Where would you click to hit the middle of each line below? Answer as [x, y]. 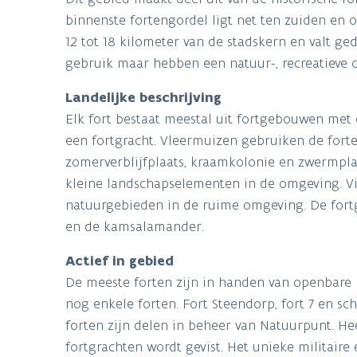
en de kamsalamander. [135, 227]
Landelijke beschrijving [143, 98]
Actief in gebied [120, 261]
